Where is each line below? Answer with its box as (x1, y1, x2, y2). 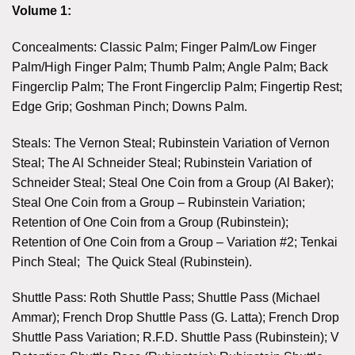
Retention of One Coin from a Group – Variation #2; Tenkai (12, 235, 338, 249)
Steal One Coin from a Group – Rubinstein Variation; (12, 195, 305, 209)
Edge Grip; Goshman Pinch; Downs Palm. (12, 99, 247, 113)
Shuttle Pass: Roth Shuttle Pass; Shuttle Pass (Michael (12, 291, 320, 305)
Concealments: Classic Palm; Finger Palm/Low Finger (12, 40, 316, 54)
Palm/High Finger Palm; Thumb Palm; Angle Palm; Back (12, 59, 328, 74)
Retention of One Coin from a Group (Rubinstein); (12, 215, 288, 229)
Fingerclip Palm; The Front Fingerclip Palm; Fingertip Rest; (12, 79, 342, 94)
